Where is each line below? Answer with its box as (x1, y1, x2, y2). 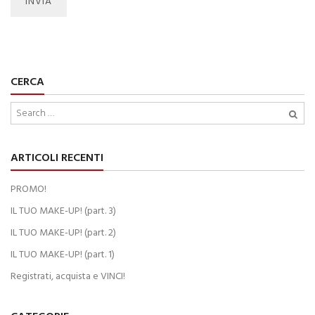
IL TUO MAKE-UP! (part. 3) (11, 202, 116, 219)
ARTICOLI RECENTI (11, 148, 103, 167)
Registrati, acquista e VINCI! (11, 268, 125, 284)
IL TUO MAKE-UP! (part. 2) (11, 224, 116, 240)
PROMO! (11, 181, 46, 197)
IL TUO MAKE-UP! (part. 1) (11, 246, 115, 262)
